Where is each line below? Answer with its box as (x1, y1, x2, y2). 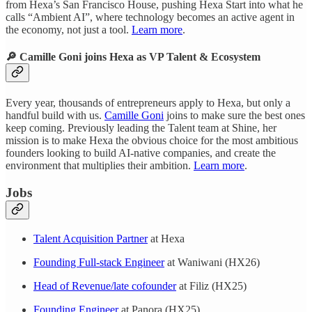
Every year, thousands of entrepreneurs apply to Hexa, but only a (6, 97, 290, 109)
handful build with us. (6, 109, 104, 122)
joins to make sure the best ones (164, 109, 305, 122)
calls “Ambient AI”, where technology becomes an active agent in (6, 10, 295, 23)
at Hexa (148, 232, 185, 244)
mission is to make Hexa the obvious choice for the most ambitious (6, 134, 298, 147)
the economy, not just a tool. (6, 23, 132, 36)
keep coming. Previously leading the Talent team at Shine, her (6, 122, 276, 134)
